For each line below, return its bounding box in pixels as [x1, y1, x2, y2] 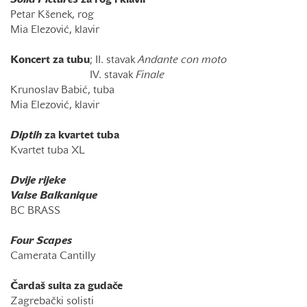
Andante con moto [138, 56, 227, 65]
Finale [136, 71, 164, 80]
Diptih [10, 131, 42, 140]
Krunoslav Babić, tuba [10, 86, 114, 95]
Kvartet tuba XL [10, 146, 85, 156]
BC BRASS [10, 206, 60, 216]
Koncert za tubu [10, 56, 90, 65]
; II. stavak [90, 56, 138, 65]
